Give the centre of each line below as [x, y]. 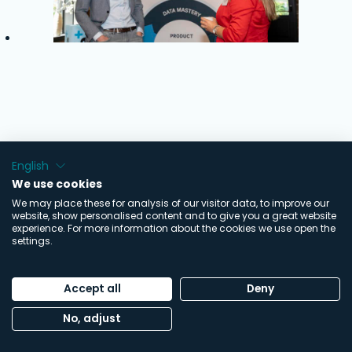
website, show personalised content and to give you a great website [174, 216]
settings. [32, 241]
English [30, 166]
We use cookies [57, 184]
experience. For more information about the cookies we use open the [174, 228]
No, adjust [92, 319]
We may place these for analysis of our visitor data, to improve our [170, 203]
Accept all [92, 289]
